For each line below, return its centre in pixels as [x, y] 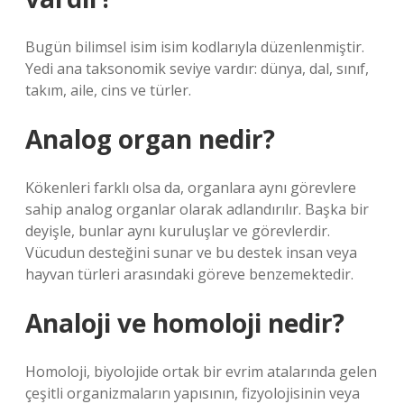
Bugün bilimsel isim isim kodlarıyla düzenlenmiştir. [195, 47]
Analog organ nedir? [150, 139]
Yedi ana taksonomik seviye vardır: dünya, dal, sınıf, [197, 69]
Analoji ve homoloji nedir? [185, 323]
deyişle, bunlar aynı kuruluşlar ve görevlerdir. [178, 231]
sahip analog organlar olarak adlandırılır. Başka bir [197, 209]
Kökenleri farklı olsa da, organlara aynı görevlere [191, 188]
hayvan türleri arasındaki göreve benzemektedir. [189, 274]
